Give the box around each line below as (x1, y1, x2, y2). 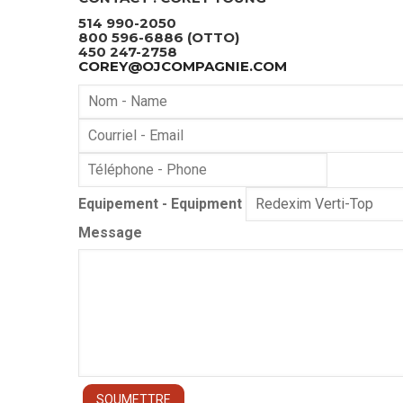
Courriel (78, 121, 134, 139)
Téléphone (78, 155, 151, 173)
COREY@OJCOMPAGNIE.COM (78, 57, 287, 75)
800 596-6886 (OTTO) (78, 28, 243, 46)
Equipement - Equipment (78, 194, 242, 212)
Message (78, 223, 142, 241)
